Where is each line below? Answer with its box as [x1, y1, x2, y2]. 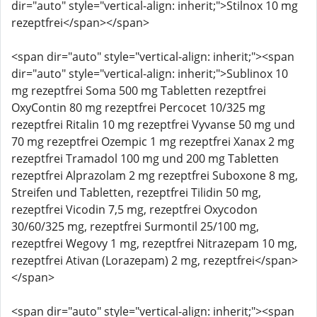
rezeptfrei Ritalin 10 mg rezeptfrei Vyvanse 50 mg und [11, 117, 295, 132]
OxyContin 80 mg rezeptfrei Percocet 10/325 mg [11, 100, 265, 115]
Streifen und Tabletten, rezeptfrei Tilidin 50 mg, [11, 185, 261, 200]
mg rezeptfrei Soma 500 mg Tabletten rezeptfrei [11, 83, 266, 98]
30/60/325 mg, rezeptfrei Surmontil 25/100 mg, [11, 219, 259, 234]
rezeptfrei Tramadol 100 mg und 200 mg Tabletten [11, 151, 279, 166]
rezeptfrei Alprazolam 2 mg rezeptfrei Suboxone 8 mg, [11, 168, 298, 183]
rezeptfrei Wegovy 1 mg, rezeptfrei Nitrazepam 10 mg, [11, 236, 297, 251]
